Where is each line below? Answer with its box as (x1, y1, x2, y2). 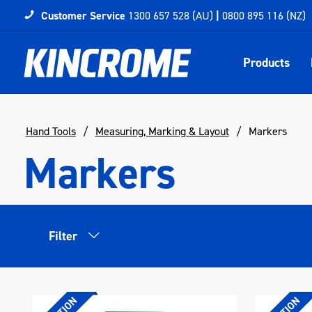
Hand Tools (25, 124, 76, 139)
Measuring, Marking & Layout (95, 124, 229, 139)
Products (242, 54, 290, 71)
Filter (49, 228, 78, 244)
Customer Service (40, 8, 125, 23)
